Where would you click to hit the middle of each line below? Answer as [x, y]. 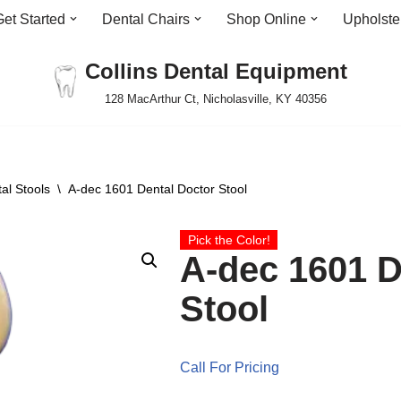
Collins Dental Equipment [216, 71]
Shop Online [266, 19]
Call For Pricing [230, 367]
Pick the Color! [229, 240]
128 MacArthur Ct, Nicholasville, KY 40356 [216, 99]
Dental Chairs [146, 19]
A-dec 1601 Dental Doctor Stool [158, 189]
